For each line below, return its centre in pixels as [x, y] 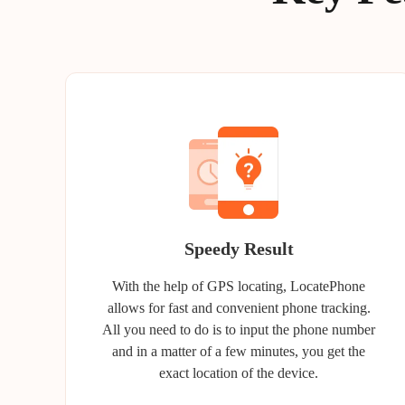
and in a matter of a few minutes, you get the [239, 351]
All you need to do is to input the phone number [239, 330]
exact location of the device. [239, 373]
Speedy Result [239, 249]
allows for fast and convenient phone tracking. [239, 308]
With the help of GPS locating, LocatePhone [239, 286]
